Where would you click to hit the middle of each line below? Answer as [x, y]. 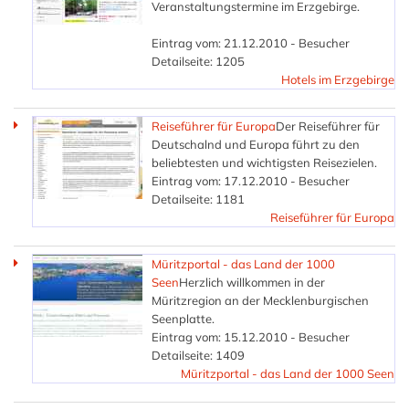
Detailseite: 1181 [198, 199]
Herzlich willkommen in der [252, 282]
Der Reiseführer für [328, 126]
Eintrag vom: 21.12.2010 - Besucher [251, 42]
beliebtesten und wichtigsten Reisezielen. [264, 162]
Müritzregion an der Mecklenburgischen [260, 300]
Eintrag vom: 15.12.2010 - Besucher [251, 336]
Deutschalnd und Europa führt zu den [256, 144]
